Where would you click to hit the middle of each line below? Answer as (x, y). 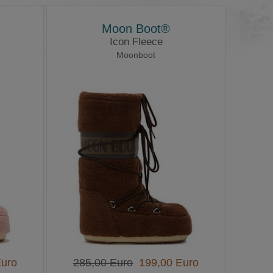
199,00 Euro (166, 263)
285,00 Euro (103, 263)
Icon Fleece (136, 42)
